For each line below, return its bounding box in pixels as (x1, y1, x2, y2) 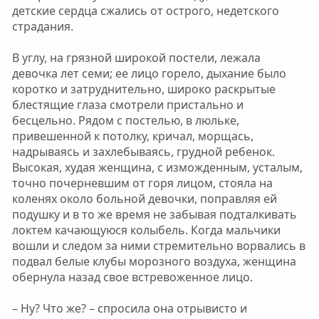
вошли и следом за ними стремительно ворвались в (11, 238, 305, 253)
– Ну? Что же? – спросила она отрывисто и (11, 300, 247, 316)
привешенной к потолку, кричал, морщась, (11, 128, 253, 144)
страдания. (11, 19, 73, 34)
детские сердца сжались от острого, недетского (11, 3, 279, 19)
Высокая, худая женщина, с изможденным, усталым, (11, 159, 303, 175)
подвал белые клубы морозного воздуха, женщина (11, 253, 296, 269)
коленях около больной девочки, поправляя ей (11, 191, 277, 206)
